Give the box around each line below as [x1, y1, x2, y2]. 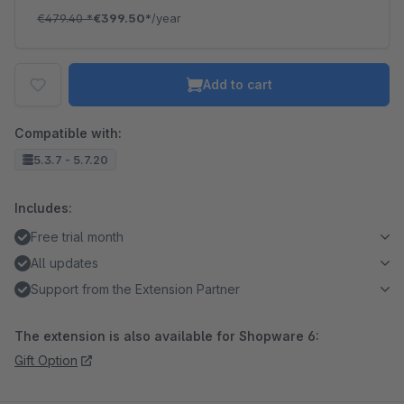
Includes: [14, 200, 72, 216]
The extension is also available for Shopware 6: [14, 328, 319, 344]
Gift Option [14, 353, 78, 368]
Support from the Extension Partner [31, 281, 240, 297]
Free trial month [31, 229, 124, 244]
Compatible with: [14, 125, 122, 141]
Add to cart [202, 77, 272, 92]
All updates [31, 255, 98, 271]
